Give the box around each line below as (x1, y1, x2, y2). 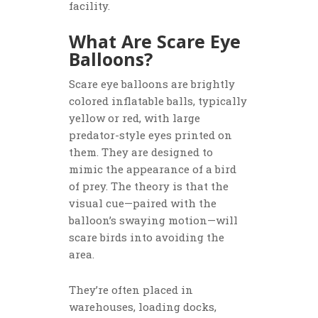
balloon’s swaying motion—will (69, 213, 238, 228)
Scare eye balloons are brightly (69, 77, 236, 92)
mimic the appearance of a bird (69, 162, 237, 177)
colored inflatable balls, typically (69, 94, 248, 109)
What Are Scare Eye (69, 29, 241, 54)
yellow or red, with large (69, 111, 201, 126)
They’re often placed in (69, 283, 194, 297)
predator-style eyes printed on (69, 128, 233, 143)
